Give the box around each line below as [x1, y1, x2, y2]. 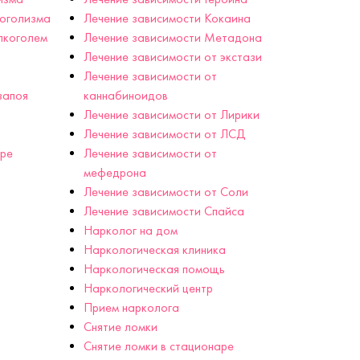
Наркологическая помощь [83, 261, 225, 277]
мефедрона [83, 165, 146, 181]
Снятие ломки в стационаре [83, 338, 234, 354]
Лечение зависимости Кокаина [83, 10, 251, 27]
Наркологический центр [83, 280, 213, 297]
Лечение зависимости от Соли [83, 184, 248, 200]
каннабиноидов [83, 88, 168, 104]
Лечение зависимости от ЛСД [83, 126, 246, 142]
